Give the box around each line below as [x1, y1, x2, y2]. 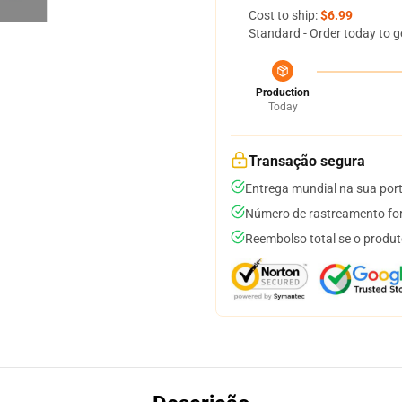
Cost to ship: [249, 8, 320, 22]
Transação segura [249, 153, 365, 170]
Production [256, 86, 310, 99]
